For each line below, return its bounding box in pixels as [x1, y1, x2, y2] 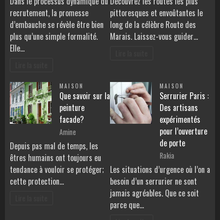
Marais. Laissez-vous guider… [110, 30, 198, 43]
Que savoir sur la [59, 90, 110, 102]
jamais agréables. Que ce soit [110, 187, 199, 199]
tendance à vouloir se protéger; [10, 164, 104, 176]
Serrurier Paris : [160, 90, 209, 102]
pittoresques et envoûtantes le [110, 7, 203, 19]
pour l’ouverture [160, 125, 207, 137]
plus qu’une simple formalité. [10, 30, 98, 43]
